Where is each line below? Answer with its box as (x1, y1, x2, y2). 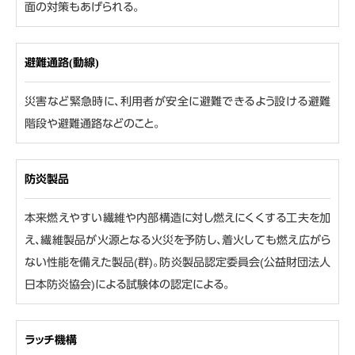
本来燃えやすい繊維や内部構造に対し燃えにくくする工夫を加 (25, 212, 330, 223)
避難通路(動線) (25, 57, 99, 68)
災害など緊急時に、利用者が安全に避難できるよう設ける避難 (25, 96, 330, 107)
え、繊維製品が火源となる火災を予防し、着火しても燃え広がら (25, 235, 330, 246)
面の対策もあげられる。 (25, 2, 139, 13)
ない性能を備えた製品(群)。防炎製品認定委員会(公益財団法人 (25, 257, 330, 268)
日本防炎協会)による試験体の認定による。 (25, 279, 230, 290)
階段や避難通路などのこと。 (25, 118, 160, 129)
